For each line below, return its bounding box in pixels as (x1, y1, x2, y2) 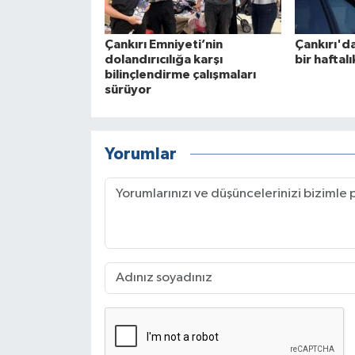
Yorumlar (104, 146, 177, 163)
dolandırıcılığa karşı (104, 52, 223, 66)
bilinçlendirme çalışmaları (104, 67, 256, 81)
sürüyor (104, 82, 151, 96)
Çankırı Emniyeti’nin (104, 37, 223, 51)
